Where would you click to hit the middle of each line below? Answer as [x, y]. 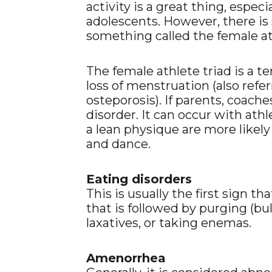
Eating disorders [139, 179]
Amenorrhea [126, 258]
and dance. [118, 144]
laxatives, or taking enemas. [169, 223]
